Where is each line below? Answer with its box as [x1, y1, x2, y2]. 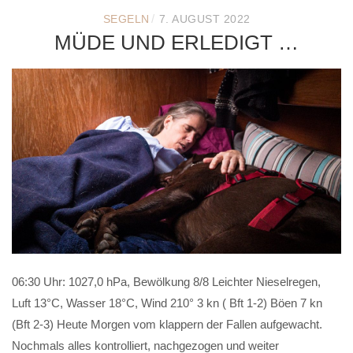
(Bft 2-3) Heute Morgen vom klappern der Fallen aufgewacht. [12, 317, 322, 331]
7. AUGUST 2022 [158, 12, 251, 25]
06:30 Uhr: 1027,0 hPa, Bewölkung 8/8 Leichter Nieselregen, [12, 274, 321, 288]
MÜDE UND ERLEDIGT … [54, 30, 299, 54]
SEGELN [102, 12, 150, 25]
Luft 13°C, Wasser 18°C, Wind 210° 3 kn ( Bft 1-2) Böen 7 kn [12, 295, 322, 310]
